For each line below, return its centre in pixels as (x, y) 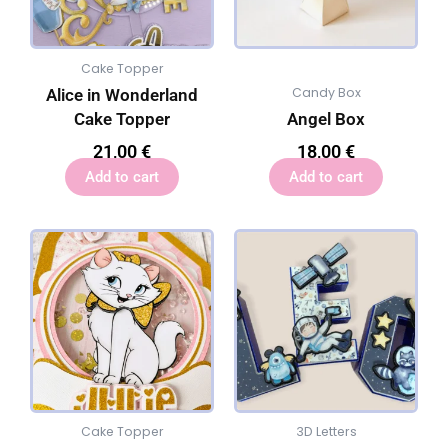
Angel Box (326, 119)
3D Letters (326, 432)
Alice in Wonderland (122, 95)
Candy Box (326, 93)
